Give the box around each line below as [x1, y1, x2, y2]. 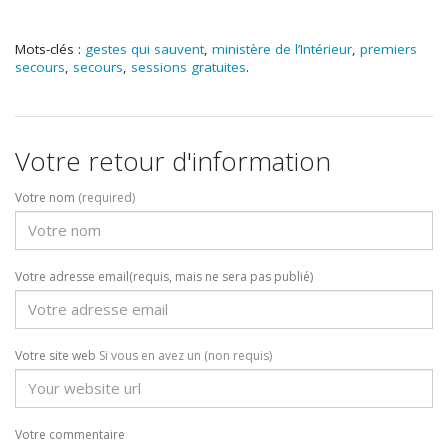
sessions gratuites [131, 58, 246, 77]
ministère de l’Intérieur [212, 40, 352, 59]
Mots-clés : [15, 40, 85, 59]
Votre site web [15, 346, 99, 364]
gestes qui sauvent [85, 40, 204, 59]
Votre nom [15, 188, 78, 206]
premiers [360, 40, 417, 59]
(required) [78, 188, 135, 206]
